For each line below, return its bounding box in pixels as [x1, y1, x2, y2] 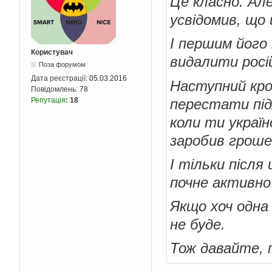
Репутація [31, 95, 66, 104]
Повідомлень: [31, 84, 80, 93]
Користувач [31, 47, 73, 56]
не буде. [170, 216, 225, 233]
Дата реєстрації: [31, 73, 89, 83]
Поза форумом [39, 60, 86, 68]
